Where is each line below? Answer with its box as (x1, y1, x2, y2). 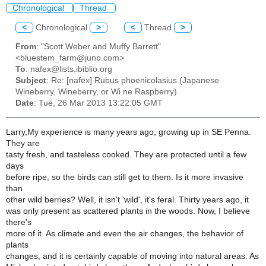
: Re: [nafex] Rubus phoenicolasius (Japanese (46, 76, 219, 85)
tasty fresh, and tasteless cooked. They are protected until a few (6, 150, 246, 159)
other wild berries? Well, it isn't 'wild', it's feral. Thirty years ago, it (6, 195, 249, 204)
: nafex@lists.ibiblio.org (26, 65, 112, 74)
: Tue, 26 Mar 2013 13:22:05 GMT (34, 99, 163, 108)
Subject (15, 76, 46, 85)
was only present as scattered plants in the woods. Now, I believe (6, 206, 250, 216)
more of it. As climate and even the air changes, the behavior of (6, 229, 243, 238)
